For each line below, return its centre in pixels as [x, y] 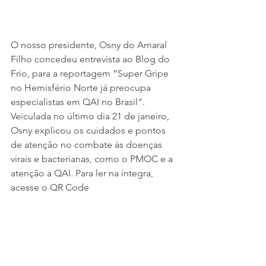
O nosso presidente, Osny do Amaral [90, 45]
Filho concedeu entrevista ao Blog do [91, 59]
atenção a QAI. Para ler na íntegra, [83, 173]
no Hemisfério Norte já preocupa [82, 88]
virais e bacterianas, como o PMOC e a [93, 159]
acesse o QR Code [50, 187]
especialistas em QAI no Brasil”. [79, 102]
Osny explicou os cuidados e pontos [89, 130]
